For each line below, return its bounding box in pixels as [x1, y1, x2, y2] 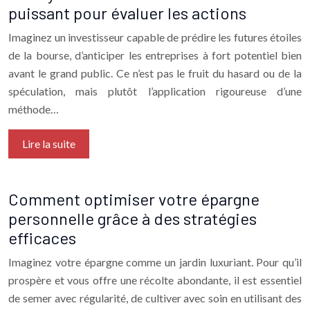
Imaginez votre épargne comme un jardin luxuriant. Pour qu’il [8, 255, 302, 268]
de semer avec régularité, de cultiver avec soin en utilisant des [8, 291, 302, 304]
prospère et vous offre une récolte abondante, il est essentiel [8, 273, 302, 286]
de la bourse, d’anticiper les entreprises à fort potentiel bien [8, 48, 302, 62]
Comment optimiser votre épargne [8, 189, 259, 209]
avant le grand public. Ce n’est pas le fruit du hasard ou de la [8, 66, 302, 80]
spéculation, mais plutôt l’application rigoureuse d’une [8, 84, 302, 98]
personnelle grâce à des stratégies [8, 208, 257, 228]
